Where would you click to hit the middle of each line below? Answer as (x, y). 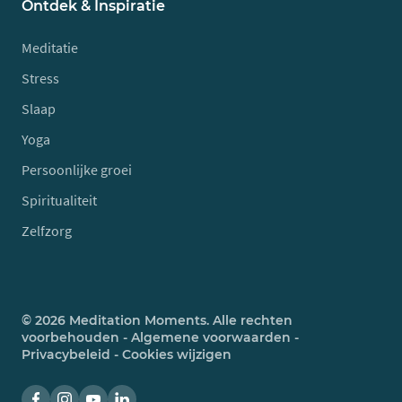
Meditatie (50, 48)
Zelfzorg (47, 231)
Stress (40, 78)
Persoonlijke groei (77, 170)
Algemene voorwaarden (211, 337)
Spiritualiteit (59, 200)
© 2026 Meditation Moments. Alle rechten (157, 320)
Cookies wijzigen (177, 354)
